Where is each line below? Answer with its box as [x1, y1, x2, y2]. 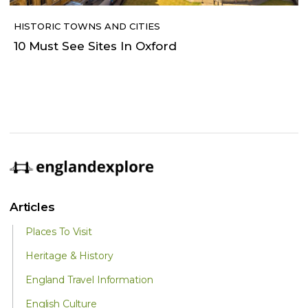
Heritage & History [25, 250, 113, 263]
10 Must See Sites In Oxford [14, 39, 177, 54]
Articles [10, 200, 55, 214]
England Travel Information [25, 274, 153, 287]
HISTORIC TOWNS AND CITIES [14, 21, 160, 32]
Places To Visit [25, 225, 92, 239]
